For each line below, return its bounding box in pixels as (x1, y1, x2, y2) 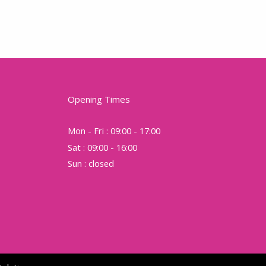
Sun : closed (67, 157, 114, 169)
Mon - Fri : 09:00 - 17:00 (67, 125, 160, 137)
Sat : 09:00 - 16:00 (67, 141, 137, 153)
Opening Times (67, 93, 130, 105)
